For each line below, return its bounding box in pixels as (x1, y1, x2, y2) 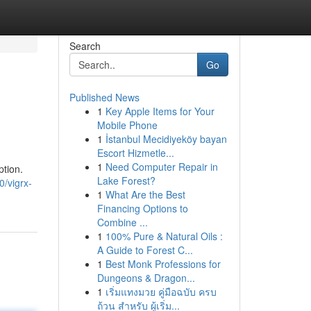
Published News (69, 90, 140, 104)
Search (69, 39, 101, 53)
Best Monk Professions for (105, 257, 221, 271)
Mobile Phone (96, 118, 158, 132)
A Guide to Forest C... (96, 243, 193, 257)
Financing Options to (96, 201, 188, 215)
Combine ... (96, 215, 148, 229)
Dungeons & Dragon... (96, 271, 195, 285)
